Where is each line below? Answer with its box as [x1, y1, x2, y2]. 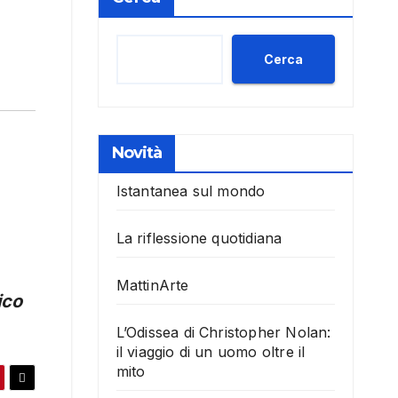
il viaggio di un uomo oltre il [115, 343, 306, 362]
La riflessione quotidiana [115, 229, 283, 248]
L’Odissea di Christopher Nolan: [115, 323, 331, 342]
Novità [111, 143, 163, 163]
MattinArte [115, 276, 189, 295]
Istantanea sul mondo [115, 182, 266, 201]
